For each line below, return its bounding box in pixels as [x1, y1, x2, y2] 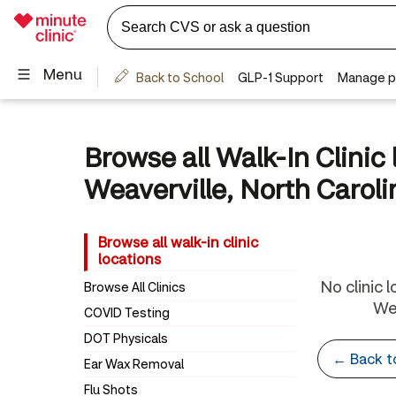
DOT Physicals [83, 330, 168, 346]
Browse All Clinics [83, 278, 186, 295]
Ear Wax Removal [83, 355, 184, 372]
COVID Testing [83, 304, 170, 321]
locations [97, 249, 161, 268]
